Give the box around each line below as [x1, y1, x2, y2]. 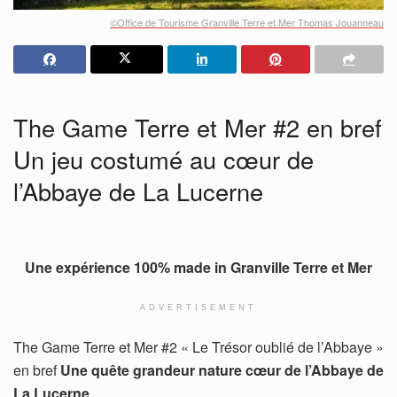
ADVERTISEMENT [140, 303, 257, 313]
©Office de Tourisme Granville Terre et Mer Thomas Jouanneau [110, 15, 384, 30]
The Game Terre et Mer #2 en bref [13, 109, 382, 144]
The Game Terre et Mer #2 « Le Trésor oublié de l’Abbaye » [13, 337, 384, 358]
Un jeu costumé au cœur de [13, 141, 314, 176]
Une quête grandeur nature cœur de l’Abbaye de [60, 360, 384, 381]
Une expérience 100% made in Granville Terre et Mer [25, 257, 372, 278]
